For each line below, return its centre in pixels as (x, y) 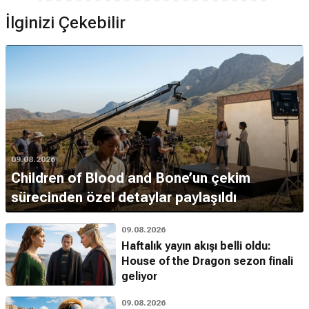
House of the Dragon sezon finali (207, 261)
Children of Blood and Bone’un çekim (131, 178)
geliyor (139, 276)
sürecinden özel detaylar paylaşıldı (124, 197)
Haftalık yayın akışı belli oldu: (196, 246)
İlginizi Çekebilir (66, 23)
